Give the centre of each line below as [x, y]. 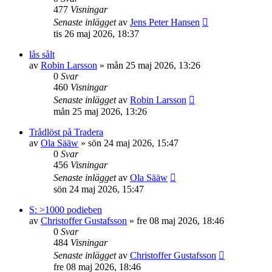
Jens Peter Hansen [165, 22]
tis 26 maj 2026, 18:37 [96, 34]
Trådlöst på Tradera [66, 132]
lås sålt [42, 54]
